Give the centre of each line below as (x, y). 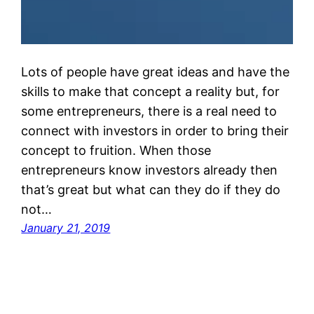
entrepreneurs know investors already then (150, 170)
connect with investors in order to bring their (155, 130)
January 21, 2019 (66, 227)
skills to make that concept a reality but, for (151, 91)
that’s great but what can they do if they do (151, 189)
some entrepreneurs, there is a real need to (149, 111)
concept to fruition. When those (116, 150)
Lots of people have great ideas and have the (156, 71)
